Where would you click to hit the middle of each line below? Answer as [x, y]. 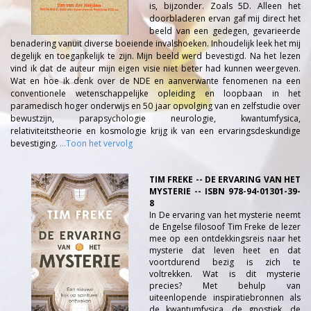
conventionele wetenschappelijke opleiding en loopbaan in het [155, 93]
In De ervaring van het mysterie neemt [225, 215]
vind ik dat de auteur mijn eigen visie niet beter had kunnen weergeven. [155, 68]
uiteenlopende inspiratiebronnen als [225, 297]
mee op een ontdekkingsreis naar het [225, 238]
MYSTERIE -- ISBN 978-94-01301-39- [225, 191]
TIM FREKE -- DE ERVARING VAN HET [225, 179]
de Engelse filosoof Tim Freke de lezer [225, 227]
